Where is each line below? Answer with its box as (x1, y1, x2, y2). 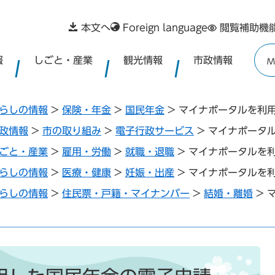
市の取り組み (42, 126, 101, 136)
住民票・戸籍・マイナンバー (62, 188, 190, 198)
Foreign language (123, 23, 207, 33)
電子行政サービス (115, 126, 194, 136)
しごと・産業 (34, 55, 93, 65)
